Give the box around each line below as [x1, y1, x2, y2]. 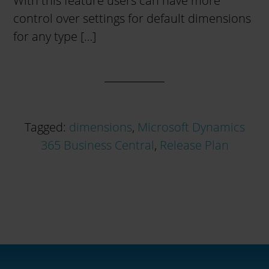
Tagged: [24, 119, 69, 135]
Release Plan [159, 137, 229, 153]
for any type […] [13, 28, 97, 44]
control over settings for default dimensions [13, 10, 252, 26]
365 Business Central [40, 137, 154, 153]
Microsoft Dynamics [137, 119, 245, 135]
